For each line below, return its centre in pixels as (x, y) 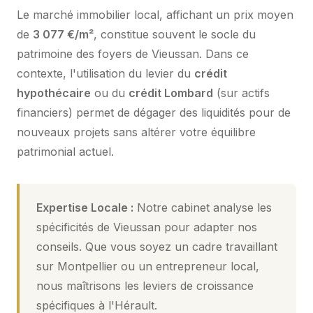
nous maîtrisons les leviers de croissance (145, 285)
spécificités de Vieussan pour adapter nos (147, 227)
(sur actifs (241, 93)
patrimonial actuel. (65, 151)
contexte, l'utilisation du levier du (105, 73)
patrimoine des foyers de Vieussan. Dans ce (133, 53)
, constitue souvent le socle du (175, 34)
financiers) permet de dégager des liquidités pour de (154, 112)
